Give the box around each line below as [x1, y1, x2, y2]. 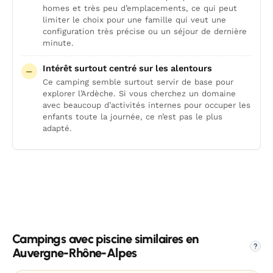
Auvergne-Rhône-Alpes [12, 246, 137, 260]
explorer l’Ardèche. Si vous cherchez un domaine [43, 89, 236, 98]
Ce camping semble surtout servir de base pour [43, 77, 233, 87]
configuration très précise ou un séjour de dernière [43, 27, 247, 36]
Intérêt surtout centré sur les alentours [43, 63, 212, 74]
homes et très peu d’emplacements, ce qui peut [43, 4, 237, 13]
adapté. [43, 124, 72, 133]
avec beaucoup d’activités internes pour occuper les [43, 101, 250, 110]
